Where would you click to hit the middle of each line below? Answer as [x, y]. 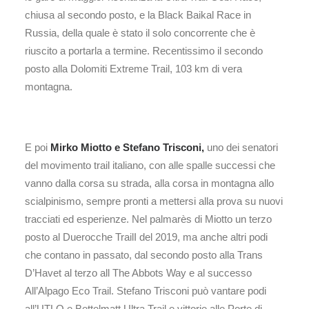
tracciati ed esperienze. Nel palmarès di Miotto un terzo [148, 219]
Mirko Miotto [82, 147]
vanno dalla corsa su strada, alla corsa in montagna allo [149, 183]
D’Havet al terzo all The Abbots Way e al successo [138, 273]
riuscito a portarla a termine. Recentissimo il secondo [144, 51]
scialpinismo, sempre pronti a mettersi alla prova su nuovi [154, 201]
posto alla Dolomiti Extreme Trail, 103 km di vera [133, 69]
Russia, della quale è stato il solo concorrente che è [140, 33]
